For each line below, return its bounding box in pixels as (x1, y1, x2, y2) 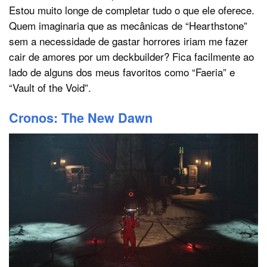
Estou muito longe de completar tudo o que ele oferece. (9, 2, 254, 18)
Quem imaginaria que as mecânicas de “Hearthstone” (9, 18, 247, 33)
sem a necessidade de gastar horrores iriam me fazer (9, 33, 248, 49)
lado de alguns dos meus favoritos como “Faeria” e (9, 64, 235, 80)
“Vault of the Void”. (9, 80, 91, 95)
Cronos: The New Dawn (9, 108, 153, 127)
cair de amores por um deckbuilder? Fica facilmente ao (9, 49, 254, 64)
